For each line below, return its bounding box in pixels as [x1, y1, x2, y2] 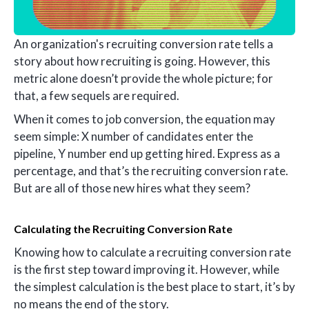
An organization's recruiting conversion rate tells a [14, 37, 273, 52]
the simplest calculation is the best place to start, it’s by [14, 279, 295, 295]
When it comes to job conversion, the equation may [14, 111, 275, 126]
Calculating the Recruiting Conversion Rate [14, 222, 232, 236]
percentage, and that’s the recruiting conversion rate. [14, 163, 288, 178]
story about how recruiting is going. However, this [14, 54, 270, 69]
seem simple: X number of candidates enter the [14, 128, 253, 143]
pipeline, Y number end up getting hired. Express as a [14, 146, 280, 161]
